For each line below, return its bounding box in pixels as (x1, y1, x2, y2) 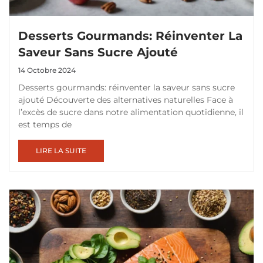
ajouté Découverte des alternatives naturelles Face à (18, 95, 233, 106)
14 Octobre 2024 (18, 66, 76, 75)
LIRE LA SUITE (36, 146, 87, 156)
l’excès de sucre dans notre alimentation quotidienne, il (18, 107, 244, 118)
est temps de (18, 119, 72, 130)
